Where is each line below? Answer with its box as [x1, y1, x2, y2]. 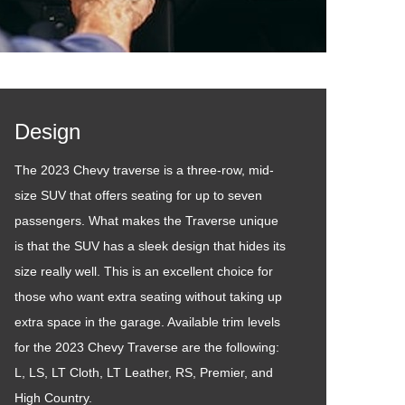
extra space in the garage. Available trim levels [14, 315, 280, 329]
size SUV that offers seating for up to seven [14, 188, 262, 202]
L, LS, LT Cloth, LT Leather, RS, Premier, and [14, 365, 273, 380]
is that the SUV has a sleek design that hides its [14, 239, 286, 253]
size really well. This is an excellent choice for [14, 264, 273, 278]
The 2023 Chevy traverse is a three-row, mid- [14, 163, 274, 177]
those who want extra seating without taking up [14, 289, 282, 304]
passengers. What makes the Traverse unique [14, 213, 278, 228]
